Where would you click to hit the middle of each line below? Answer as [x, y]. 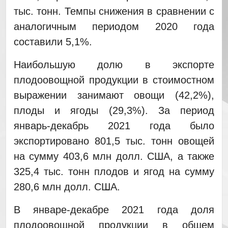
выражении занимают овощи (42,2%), [114, 95]
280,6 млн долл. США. [67, 187]
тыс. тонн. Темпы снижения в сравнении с [114, 11]
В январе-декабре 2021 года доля [114, 209]
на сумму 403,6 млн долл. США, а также [114, 156]
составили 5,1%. [53, 41]
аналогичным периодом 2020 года [114, 26]
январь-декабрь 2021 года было [114, 125]
